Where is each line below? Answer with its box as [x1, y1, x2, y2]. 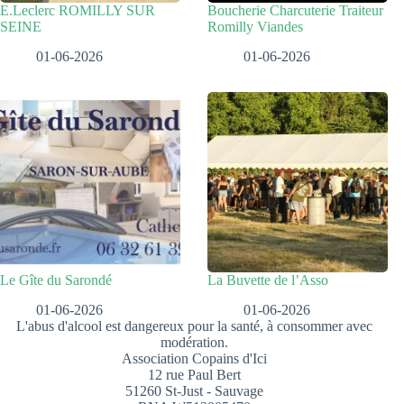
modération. [160, 334, 228, 350]
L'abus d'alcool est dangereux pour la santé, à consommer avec [15, 317, 372, 334]
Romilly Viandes [207, 18, 304, 34]
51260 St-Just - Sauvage [124, 382, 263, 399]
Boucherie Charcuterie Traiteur [207, 2, 384, 18]
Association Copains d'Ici [121, 350, 267, 366]
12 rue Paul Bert [147, 366, 241, 382]
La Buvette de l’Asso [207, 271, 329, 288]
